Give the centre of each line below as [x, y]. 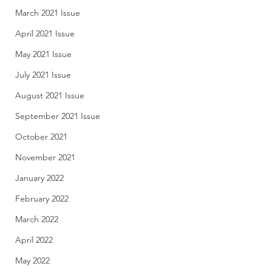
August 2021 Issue [50, 95]
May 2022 [32, 260]
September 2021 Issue [58, 116]
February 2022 [42, 199]
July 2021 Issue [43, 75]
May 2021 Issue [43, 54]
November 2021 [45, 157]
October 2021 [41, 137]
